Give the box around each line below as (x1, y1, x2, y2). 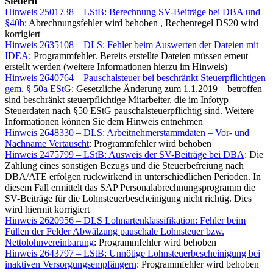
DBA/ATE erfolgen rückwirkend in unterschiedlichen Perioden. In (5, 171, 261, 182)
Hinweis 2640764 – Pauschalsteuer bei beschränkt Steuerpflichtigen (5, 73, 266, 83)
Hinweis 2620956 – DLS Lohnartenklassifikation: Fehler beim (5, 215, 246, 226)
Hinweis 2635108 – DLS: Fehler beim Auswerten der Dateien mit (5, 40, 258, 51)
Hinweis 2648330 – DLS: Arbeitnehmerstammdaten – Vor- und (5, 127, 249, 138)
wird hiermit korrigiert (5, 204, 90, 215)
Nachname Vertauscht (5, 138, 89, 149)
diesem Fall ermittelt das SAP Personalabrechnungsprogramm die (5, 182, 255, 193)
